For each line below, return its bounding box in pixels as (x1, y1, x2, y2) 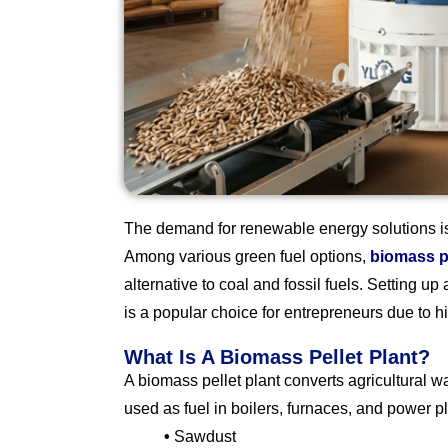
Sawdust (170, 428, 236, 446)
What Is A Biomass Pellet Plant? (124, 346, 430, 369)
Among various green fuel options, (124, 248, 370, 266)
